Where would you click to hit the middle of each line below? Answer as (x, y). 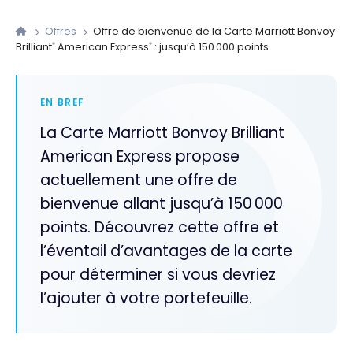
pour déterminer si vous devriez (158, 275)
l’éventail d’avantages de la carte (166, 251)
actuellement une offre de (138, 180)
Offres (62, 31)
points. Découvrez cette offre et (159, 228)
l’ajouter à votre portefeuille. (146, 299)
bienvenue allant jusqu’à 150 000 (161, 204)
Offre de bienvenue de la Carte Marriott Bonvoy (213, 31)
